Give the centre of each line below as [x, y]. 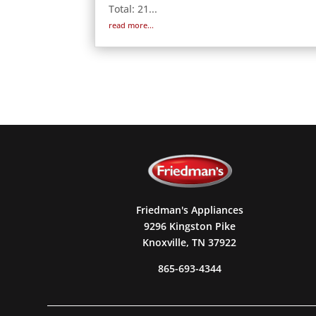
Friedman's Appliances [189, 210]
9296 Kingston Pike [189, 226]
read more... [132, 25]
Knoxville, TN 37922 [190, 243]
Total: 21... [133, 8]
